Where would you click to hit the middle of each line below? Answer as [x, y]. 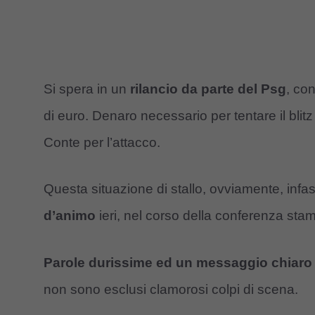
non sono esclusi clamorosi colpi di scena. [171, 289]
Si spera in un [87, 89]
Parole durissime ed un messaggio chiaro [178, 262]
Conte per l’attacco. [102, 142]
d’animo [70, 216]
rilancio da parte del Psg [208, 89]
